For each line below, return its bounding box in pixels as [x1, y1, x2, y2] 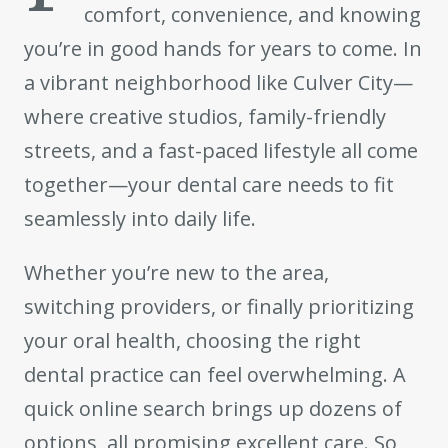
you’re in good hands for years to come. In [24, 35, 422, 62]
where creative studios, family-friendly [24, 103, 386, 130]
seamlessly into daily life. [24, 205, 256, 232]
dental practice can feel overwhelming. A [24, 361, 406, 388]
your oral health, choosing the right [24, 327, 361, 354]
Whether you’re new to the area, [24, 259, 329, 286]
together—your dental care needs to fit [24, 171, 394, 198]
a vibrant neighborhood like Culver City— [24, 69, 413, 96]
